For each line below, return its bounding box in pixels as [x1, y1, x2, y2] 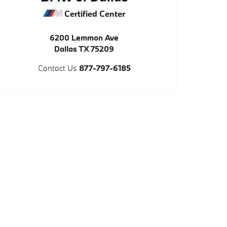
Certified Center [62, 8, 125, 19]
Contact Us [37, 62, 77, 73]
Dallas [54, 43, 77, 54]
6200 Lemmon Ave [50, 32, 119, 43]
